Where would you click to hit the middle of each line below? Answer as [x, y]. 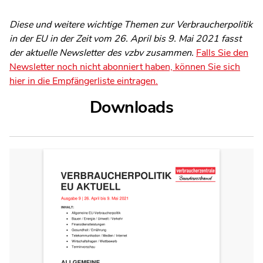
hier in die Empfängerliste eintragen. [84, 81]
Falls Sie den [222, 53]
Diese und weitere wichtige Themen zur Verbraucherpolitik [131, 24]
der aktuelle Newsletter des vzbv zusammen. [103, 53]
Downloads [131, 107]
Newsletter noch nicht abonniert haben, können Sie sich [125, 67]
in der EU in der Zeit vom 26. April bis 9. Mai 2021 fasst [125, 38]
